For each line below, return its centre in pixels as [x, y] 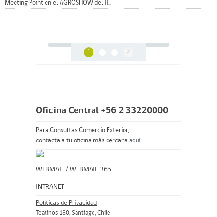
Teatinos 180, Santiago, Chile [73, 213]
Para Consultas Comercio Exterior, [83, 131]
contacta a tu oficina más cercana [83, 141]
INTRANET [50, 187]
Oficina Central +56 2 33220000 [102, 111]
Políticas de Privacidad [66, 203]
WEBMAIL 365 [91, 170]
